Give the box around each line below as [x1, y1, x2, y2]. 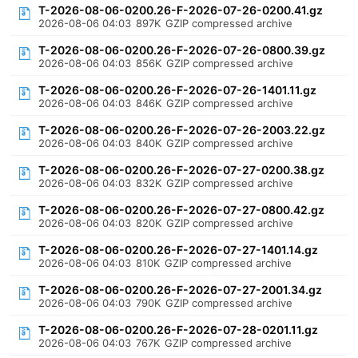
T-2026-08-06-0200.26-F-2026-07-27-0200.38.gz [38, 163, 325, 177]
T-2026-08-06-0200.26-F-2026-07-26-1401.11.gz [38, 83, 317, 97]
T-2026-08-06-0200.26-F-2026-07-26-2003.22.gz [38, 123, 326, 137]
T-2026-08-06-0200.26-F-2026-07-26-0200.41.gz [38, 3, 324, 17]
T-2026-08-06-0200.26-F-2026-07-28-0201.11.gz [38, 323, 319, 336]
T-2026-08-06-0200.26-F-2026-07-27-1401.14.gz [38, 243, 319, 257]
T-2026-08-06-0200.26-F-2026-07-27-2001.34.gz [38, 283, 323, 296]
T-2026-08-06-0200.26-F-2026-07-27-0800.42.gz [38, 203, 325, 217]
